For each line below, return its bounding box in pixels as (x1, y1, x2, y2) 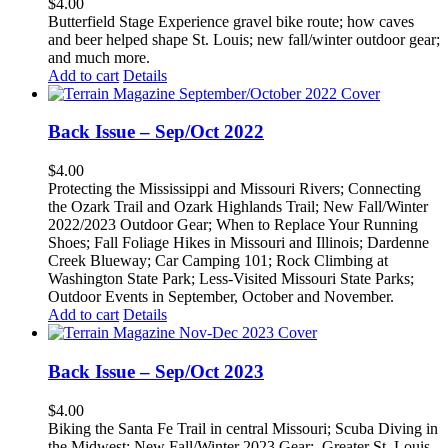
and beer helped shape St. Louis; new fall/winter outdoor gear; (48, 30, 440, 48)
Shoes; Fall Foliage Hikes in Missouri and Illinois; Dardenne (48, 234, 429, 252)
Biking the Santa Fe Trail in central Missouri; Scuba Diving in (48, 419, 438, 437)
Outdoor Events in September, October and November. (48, 288, 402, 306)
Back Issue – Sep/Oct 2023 (48, 360, 264, 382)
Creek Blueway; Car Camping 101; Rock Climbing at (48, 252, 388, 270)
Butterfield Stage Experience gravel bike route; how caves (48, 12, 414, 30)
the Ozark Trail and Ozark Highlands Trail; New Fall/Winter (48, 198, 428, 216)
